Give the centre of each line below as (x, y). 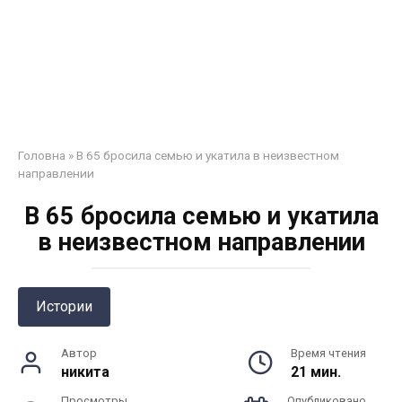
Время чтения (328, 353)
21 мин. (316, 372)
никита (85, 372)
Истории (64, 306)
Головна (42, 155)
